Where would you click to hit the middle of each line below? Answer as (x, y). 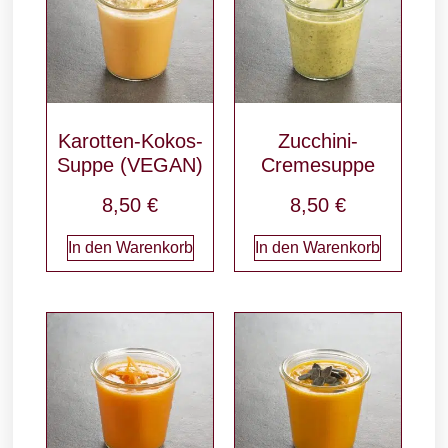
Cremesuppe (317, 165)
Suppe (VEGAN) (130, 165)
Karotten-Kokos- (130, 141)
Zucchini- (317, 141)
